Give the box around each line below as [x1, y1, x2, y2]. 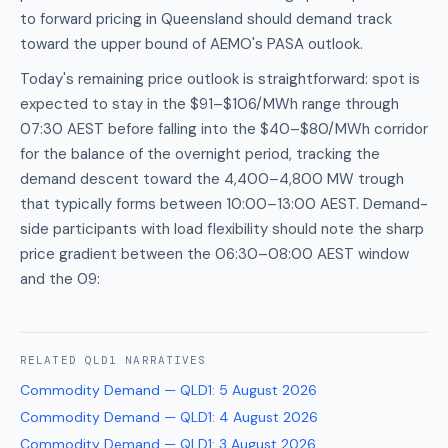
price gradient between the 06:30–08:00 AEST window [20, 244, 409, 264]
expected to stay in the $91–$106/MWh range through [20, 94, 399, 114]
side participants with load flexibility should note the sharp [20, 219, 424, 239]
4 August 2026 [219, 408, 318, 426]
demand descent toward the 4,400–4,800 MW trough [20, 169, 404, 189]
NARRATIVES [125, 353, 207, 367]
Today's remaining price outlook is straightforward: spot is [20, 69, 420, 89]
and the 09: [20, 269, 100, 289]
